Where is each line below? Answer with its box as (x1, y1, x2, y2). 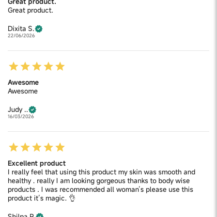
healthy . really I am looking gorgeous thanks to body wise (8, 176, 190, 186)
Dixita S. (8, 24, 34, 33)
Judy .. (8, 105, 28, 114)
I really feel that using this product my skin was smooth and (8, 167, 195, 177)
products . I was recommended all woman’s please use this (8, 185, 193, 194)
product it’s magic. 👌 (8, 193, 76, 203)
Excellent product (8, 158, 66, 168)
